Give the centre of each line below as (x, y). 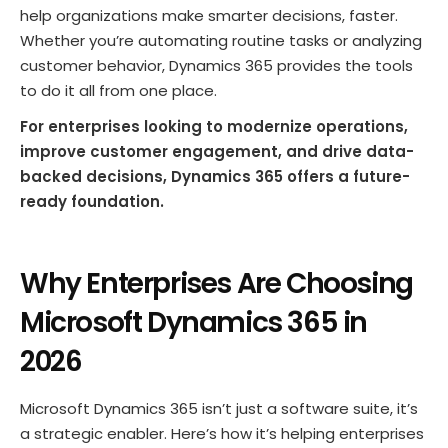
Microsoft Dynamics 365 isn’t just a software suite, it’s (219, 408)
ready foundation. (92, 201)
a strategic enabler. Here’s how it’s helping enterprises (222, 433)
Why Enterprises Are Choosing (216, 283)
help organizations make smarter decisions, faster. (209, 15)
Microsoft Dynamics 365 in (194, 322)
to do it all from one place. (118, 90)
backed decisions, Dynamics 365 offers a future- (215, 176)
